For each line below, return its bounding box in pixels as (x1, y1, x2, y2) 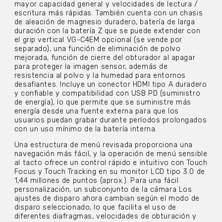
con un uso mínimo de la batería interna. (14, 125, 157, 133)
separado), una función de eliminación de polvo (14, 45, 181, 53)
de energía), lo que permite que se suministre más (14, 98, 192, 107)
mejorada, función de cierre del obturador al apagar (14, 54, 196, 62)
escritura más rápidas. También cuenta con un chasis (14, 9, 203, 17)
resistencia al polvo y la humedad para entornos (14, 71, 186, 80)
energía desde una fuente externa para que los (14, 107, 179, 115)
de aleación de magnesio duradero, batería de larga (14, 18, 195, 26)
